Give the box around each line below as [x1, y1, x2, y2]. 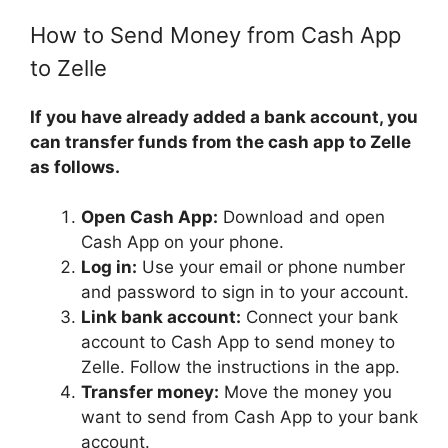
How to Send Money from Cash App [30, 21, 401, 48]
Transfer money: [81, 382, 219, 403]
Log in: [81, 257, 137, 278]
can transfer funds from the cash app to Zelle [30, 131, 411, 152]
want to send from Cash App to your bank [81, 407, 418, 428]
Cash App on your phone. [81, 232, 284, 253]
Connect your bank [241, 307, 398, 328]
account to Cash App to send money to [81, 332, 395, 353]
